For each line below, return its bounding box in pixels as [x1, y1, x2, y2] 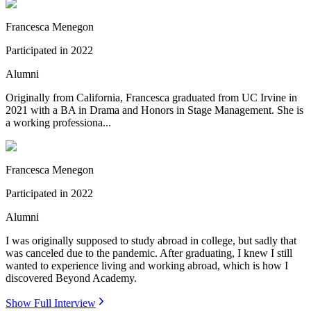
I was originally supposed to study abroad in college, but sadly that [6, 235, 296, 247]
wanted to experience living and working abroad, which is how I [6, 260, 288, 272]
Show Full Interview [6, 297, 96, 310]
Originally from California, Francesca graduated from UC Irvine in [6, 92, 297, 104]
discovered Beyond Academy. [6, 272, 137, 285]
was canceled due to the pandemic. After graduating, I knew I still [6, 247, 292, 260]
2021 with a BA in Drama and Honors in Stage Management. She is [6, 104, 303, 117]
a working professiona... [6, 117, 111, 129]
